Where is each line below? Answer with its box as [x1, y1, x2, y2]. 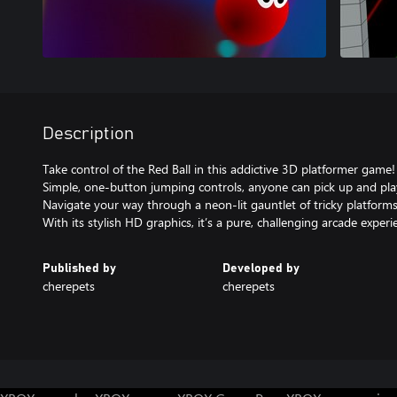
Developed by [222, 262, 300, 275]
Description [43, 125, 134, 143]
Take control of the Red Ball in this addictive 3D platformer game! [43, 160, 395, 177]
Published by [43, 262, 116, 275]
